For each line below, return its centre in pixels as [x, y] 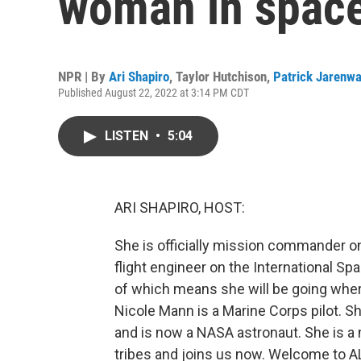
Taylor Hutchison [221, 77]
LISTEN [128, 136]
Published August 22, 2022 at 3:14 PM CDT [154, 93]
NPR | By [83, 77]
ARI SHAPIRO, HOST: [180, 207]
